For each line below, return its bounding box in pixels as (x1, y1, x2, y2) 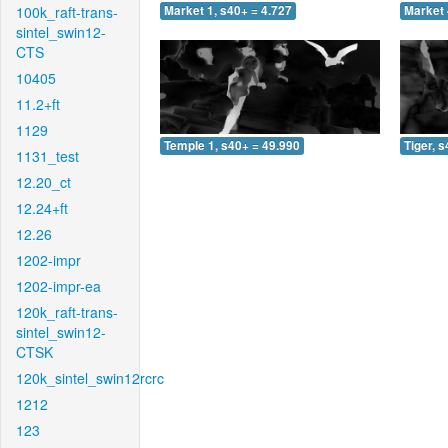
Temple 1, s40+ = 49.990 (164, 136, 300, 154)
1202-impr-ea (16, 276, 101, 296)
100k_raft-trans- (16, 2, 118, 22)
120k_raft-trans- (16, 302, 118, 322)
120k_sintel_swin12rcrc (16, 368, 164, 388)
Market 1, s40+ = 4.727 (164, 2, 292, 20)
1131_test (16, 146, 79, 166)
